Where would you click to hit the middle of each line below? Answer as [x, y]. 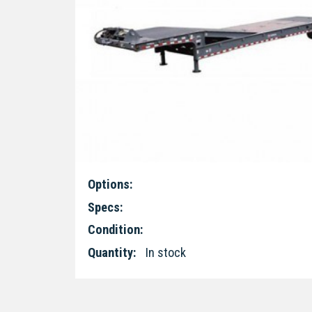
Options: [110, 185]
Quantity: [111, 252]
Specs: [105, 207]
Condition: [115, 230]
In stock [164, 252]
